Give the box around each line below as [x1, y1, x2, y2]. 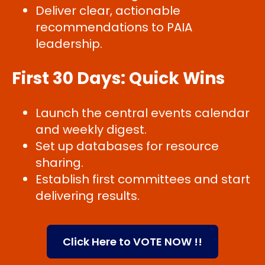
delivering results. [35, 188, 140, 204]
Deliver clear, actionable [35, 2, 180, 19]
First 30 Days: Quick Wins [12, 67, 225, 90]
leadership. [35, 35, 102, 52]
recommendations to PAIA [35, 19, 192, 35]
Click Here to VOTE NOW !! [63, 234, 202, 249]
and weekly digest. [35, 121, 147, 138]
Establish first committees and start [35, 171, 250, 188]
